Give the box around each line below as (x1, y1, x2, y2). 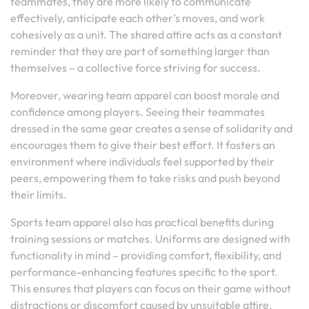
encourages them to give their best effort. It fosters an (10, 138, 275, 152)
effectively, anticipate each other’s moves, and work (10, 11, 265, 25)
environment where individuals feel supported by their (10, 154, 275, 168)
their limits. (10, 188, 67, 201)
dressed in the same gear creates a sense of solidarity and (10, 121, 292, 135)
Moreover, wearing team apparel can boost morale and (10, 88, 279, 102)
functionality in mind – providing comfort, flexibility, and (10, 248, 281, 262)
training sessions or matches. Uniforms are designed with (10, 232, 290, 246)
